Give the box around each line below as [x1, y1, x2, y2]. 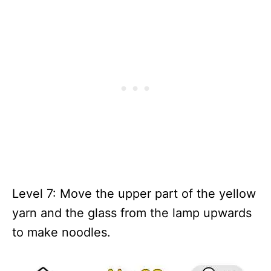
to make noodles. [12, 225, 111, 240]
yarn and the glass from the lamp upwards [12, 206, 252, 220]
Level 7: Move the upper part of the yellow [12, 186, 256, 201]
